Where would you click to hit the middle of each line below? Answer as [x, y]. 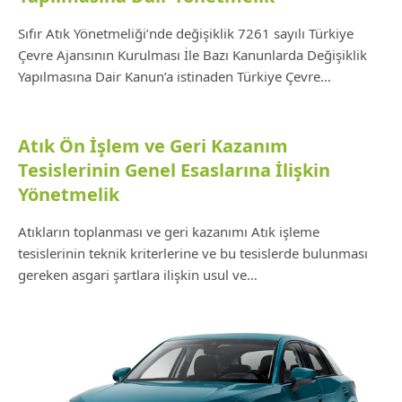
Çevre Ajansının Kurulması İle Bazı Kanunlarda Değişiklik [192, 55]
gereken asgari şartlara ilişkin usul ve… [138, 275]
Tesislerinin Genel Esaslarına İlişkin [174, 170]
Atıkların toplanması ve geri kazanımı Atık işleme [169, 232]
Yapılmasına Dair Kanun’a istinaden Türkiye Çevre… [175, 76]
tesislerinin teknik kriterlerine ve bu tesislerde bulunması [193, 253]
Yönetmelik [69, 194]
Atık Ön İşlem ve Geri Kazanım [153, 146]
